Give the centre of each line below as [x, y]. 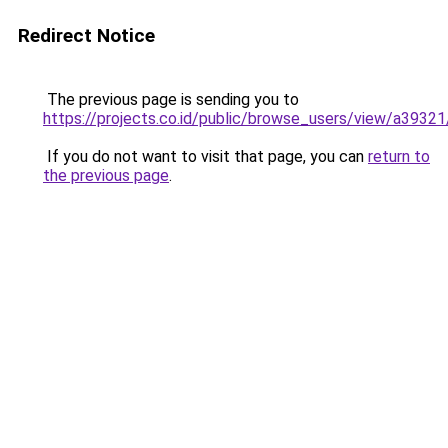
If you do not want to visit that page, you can [205, 156]
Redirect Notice [86, 35]
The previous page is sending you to [171, 99]
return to [399, 156]
